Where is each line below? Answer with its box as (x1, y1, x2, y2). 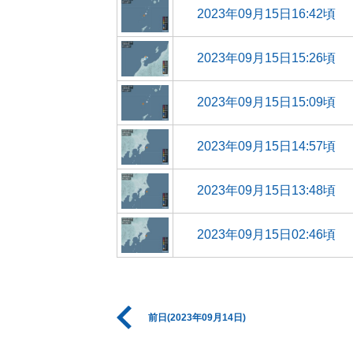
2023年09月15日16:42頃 (196, 7, 336, 20)
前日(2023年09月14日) (148, 312, 246, 323)
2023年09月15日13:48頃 (196, 184, 336, 197)
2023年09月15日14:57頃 (196, 139, 336, 153)
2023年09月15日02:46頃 (196, 228, 336, 241)
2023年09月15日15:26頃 (196, 51, 336, 65)
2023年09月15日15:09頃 (196, 95, 336, 109)
